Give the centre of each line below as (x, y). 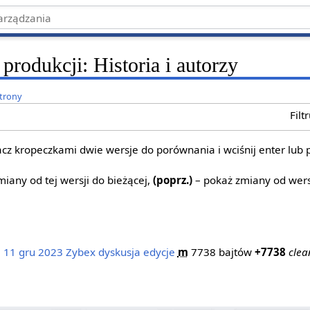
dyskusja (119, 252)
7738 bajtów (221, 252)
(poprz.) (173, 180)
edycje (159, 252)
